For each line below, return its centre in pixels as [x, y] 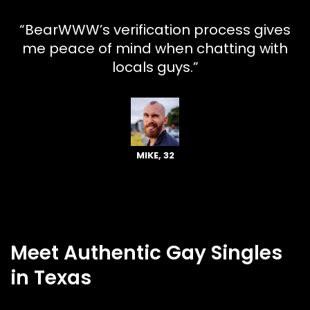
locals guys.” [155, 67]
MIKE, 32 [155, 155]
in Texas [51, 277]
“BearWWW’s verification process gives [155, 29]
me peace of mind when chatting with [155, 48]
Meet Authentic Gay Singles [146, 253]
